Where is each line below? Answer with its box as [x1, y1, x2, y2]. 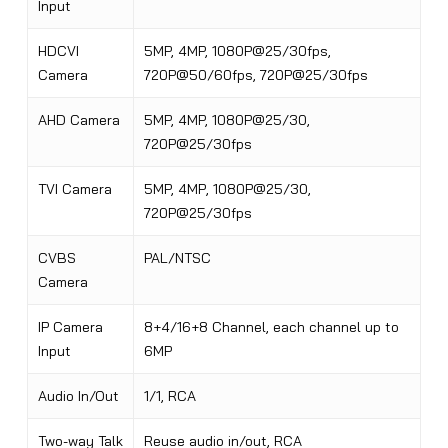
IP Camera [37, 318, 103, 337]
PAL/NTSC [143, 249, 211, 268]
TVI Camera [37, 180, 112, 199]
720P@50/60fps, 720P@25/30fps [143, 66, 368, 85]
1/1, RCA [143, 387, 196, 406]
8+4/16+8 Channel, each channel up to [143, 318, 399, 337]
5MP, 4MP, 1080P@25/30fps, [143, 42, 331, 61]
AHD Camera [37, 111, 120, 130]
